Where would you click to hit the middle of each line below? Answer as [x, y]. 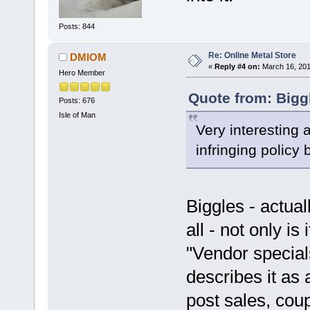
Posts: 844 [76, 26]
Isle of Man [77, 115]
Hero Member [82, 72]
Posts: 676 [76, 100]
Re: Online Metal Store [252, 55]
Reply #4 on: [237, 66]
